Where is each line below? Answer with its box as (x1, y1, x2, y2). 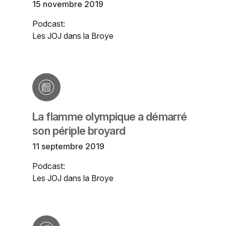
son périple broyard (32, 124, 126, 138)
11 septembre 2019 (32, 141, 104, 152)
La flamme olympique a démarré (32, 110, 187, 124)
